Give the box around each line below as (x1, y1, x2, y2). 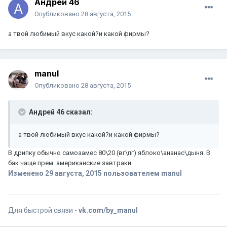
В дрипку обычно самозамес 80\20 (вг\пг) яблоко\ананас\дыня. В (8, 149, 210, 157)
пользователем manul (102, 169, 182, 178)
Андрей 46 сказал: (27, 108, 93, 117)
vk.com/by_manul (79, 206, 138, 215)
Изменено (8, 169, 45, 178)
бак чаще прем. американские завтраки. (8, 159, 133, 167)
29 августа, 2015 (45, 169, 102, 178)
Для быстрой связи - (8, 206, 79, 215)
